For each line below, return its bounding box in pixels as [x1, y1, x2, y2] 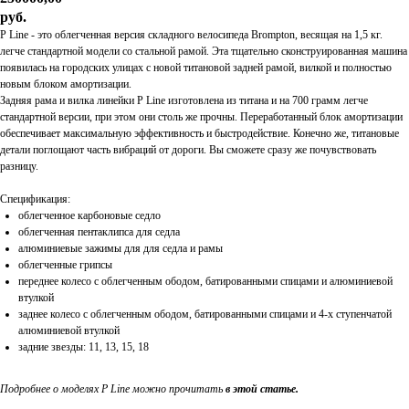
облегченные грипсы [18, 257, 112, 271]
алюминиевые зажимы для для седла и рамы [18, 241, 223, 255]
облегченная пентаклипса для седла [18, 225, 180, 238]
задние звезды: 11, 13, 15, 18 [18, 340, 149, 353]
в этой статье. [225, 382, 299, 395]
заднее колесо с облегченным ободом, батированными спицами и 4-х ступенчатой [18, 307, 392, 320]
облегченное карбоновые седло [18, 208, 161, 222]
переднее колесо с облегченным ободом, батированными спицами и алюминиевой [18, 274, 393, 288]
